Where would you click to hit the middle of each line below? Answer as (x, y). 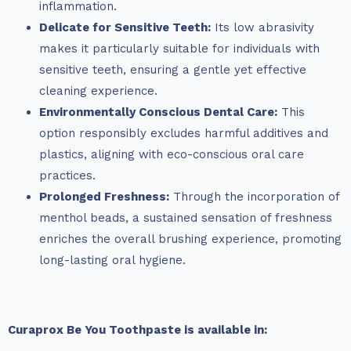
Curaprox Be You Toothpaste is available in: (138, 330)
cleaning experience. (98, 91)
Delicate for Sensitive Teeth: (125, 28)
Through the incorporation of (254, 197)
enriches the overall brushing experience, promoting (190, 239)
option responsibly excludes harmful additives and (184, 134)
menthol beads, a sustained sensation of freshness (186, 218)
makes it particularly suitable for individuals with (179, 49)
